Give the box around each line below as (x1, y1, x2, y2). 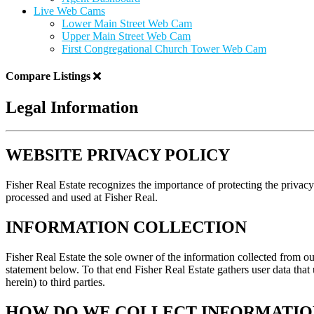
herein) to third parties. (6, 276, 105, 289)
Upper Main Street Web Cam (62, 30, 191, 42)
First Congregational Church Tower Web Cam (62, 43, 266, 55)
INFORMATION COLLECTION (6, 218, 247, 237)
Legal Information (6, 97, 138, 116)
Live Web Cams (34, 5, 105, 17)
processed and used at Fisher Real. (6, 191, 158, 204)
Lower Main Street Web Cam (62, 18, 192, 29)
